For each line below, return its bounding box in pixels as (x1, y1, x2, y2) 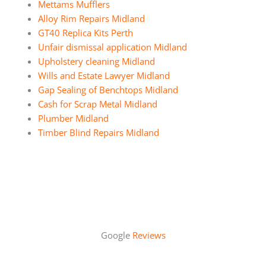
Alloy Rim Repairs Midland (37, 12, 145, 24)
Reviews (132, 229, 166, 241)
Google (100, 229, 132, 241)
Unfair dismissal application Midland (37, 40, 187, 53)
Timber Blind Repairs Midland (37, 126, 159, 138)
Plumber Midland (37, 112, 109, 124)
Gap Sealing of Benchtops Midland (37, 83, 178, 96)
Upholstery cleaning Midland (37, 55, 155, 67)
